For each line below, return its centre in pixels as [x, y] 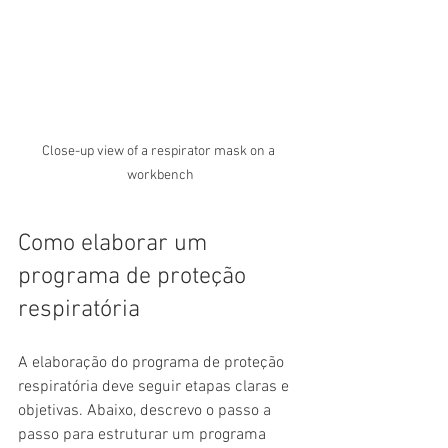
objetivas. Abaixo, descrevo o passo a [146, 411]
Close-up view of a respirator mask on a [160, 152]
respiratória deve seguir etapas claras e [155, 387]
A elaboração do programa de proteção [153, 363]
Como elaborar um [115, 244]
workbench [160, 176]
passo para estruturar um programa [144, 435]
